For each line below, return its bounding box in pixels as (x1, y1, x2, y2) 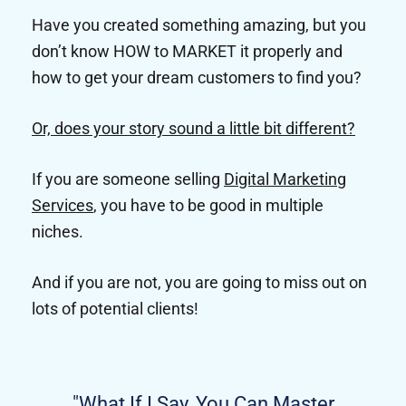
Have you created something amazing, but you (32, 15, 366, 35)
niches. (32, 222, 83, 242)
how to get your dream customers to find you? (32, 68, 362, 88)
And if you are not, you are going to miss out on (32, 273, 367, 293)
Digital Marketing (224, 169, 346, 189)
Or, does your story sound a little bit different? (32, 119, 355, 139)
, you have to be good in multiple (93, 196, 324, 216)
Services (32, 196, 93, 216)
